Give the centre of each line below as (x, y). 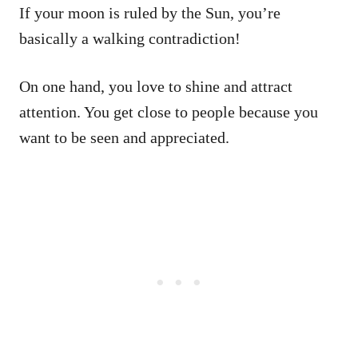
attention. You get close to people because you (169, 111)
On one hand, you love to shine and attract (156, 86)
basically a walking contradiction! (130, 38)
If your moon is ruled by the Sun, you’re (150, 12)
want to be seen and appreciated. (124, 137)
